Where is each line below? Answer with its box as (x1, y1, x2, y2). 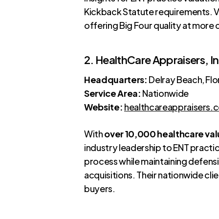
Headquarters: (84, 73, 148, 85)
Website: (84, 101, 123, 112)
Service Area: (84, 87, 141, 99)
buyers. (84, 182, 115, 194)
